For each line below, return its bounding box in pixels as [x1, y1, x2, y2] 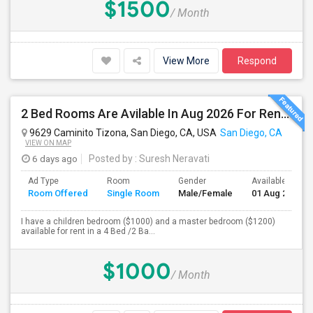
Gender [178, 176, 206, 186]
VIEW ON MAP [25, 139, 71, 147]
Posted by [89, 153, 133, 164]
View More [163, 55, 210, 66]
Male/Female [178, 188, 233, 198]
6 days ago [30, 153, 78, 164]
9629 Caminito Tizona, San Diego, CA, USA [27, 127, 217, 138]
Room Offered [28, 188, 88, 198]
